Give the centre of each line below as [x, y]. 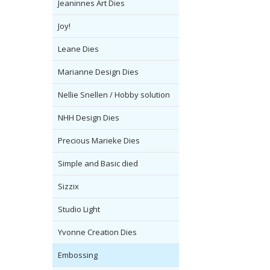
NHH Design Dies [89, 118]
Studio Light [79, 209]
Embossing [78, 255]
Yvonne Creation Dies [97, 232]
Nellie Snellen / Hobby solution [114, 95]
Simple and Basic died [98, 164]
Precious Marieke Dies [99, 141]
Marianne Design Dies [98, 72]
